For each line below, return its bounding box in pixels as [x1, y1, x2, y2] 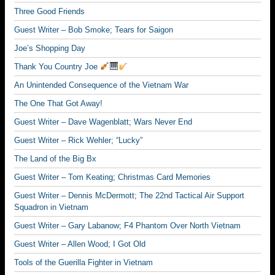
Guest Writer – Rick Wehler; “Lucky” [14, 136, 142, 145]
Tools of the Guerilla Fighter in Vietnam [14, 258, 153, 267]
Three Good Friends [14, 7, 85, 16]
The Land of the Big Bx [14, 154, 96, 163]
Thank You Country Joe [14, 62, 100, 71]
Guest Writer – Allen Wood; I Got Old [14, 239, 145, 249]
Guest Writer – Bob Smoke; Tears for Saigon [14, 25, 173, 34]
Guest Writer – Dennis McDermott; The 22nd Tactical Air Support [14, 191, 244, 200]
